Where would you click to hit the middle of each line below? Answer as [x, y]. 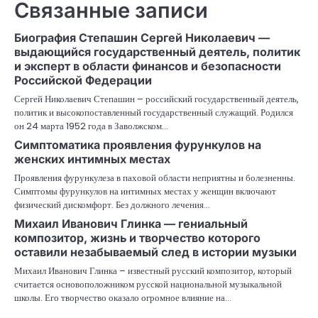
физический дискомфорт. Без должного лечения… [112, 204]
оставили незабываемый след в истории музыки [155, 252]
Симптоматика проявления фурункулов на [138, 144]
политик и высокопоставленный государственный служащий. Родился [154, 112]
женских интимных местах [92, 159]
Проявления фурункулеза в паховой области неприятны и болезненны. [155, 177]
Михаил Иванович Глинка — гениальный [131, 223]
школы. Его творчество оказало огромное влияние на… [123, 297]
